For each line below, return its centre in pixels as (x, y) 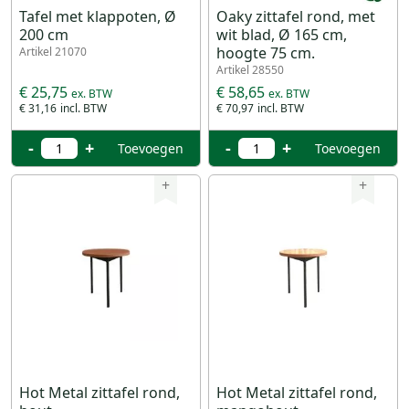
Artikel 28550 (250, 70)
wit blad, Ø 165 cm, (282, 35)
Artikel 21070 (53, 52)
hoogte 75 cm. (266, 53)
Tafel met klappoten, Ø (98, 16)
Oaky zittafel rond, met (296, 16)
